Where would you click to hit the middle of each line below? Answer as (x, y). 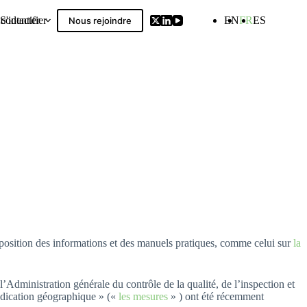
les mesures (143, 296)
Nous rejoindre (100, 21)
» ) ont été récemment (216, 296)
